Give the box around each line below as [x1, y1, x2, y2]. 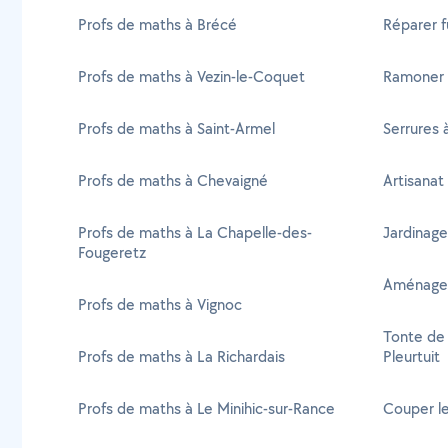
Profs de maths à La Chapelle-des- [78, 222, 312, 243]
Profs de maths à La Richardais [78, 346, 285, 367]
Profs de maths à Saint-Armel [78, 118, 275, 139]
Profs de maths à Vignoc [78, 294, 242, 315]
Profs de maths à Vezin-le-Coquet [78, 66, 305, 87]
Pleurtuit [383, 346, 440, 367]
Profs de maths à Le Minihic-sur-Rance [78, 398, 335, 419]
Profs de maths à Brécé [78, 14, 237, 35]
